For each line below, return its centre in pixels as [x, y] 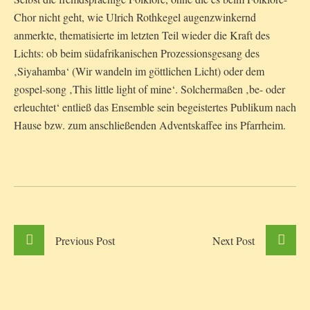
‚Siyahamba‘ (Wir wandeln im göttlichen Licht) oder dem [139, 71]
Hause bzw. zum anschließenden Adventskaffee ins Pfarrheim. [150, 125]
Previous [74, 241]
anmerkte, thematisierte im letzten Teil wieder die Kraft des [142, 35]
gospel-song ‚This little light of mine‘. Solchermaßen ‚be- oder [149, 89]
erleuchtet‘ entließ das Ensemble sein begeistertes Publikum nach [155, 107]
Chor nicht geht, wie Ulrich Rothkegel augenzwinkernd [135, 17]
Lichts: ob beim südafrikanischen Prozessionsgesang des [137, 53]
